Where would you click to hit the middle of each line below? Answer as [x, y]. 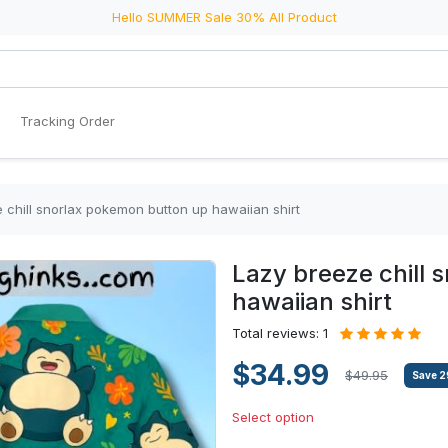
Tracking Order [67, 121]
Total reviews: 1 [280, 333]
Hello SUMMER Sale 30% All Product [224, 17]
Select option [273, 417]
